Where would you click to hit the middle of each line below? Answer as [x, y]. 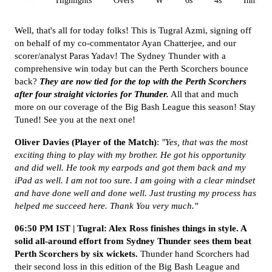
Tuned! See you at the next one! [76, 120]
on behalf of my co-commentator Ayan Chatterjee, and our [125, 43]
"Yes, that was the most [205, 142]
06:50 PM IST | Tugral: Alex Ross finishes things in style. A [131, 228]
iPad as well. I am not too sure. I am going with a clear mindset [135, 180]
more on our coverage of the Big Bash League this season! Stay [135, 107]
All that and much [204, 94]
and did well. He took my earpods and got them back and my [130, 168]
